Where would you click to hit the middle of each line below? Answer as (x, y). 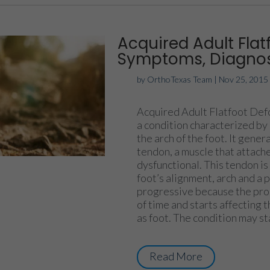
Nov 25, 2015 (244, 79)
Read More (176, 256)
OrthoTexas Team (180, 79)
